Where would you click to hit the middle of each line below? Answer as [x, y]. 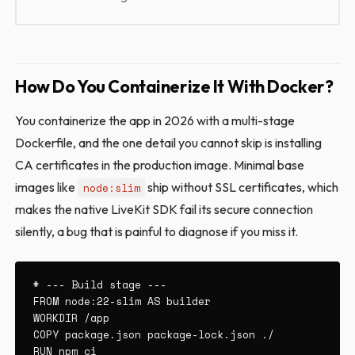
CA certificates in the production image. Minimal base [160, 165]
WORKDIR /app [71, 318]
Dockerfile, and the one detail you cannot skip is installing [169, 143]
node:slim [111, 188]
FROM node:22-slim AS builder [122, 302]
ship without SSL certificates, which [241, 187]
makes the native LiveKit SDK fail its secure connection [164, 209]
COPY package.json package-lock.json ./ [153, 335]
